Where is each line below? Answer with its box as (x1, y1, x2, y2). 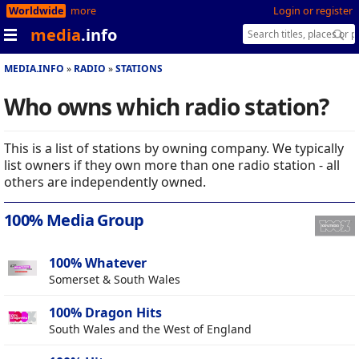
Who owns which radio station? (4, 91, 329, 122)
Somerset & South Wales (49, 272, 180, 288)
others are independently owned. (4, 173, 206, 192)
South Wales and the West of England (49, 321, 252, 337)
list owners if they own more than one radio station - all (4, 156, 340, 175)
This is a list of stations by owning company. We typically (4, 139, 344, 158)
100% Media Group (4, 209, 144, 232)
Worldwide (9, 4, 63, 18)
